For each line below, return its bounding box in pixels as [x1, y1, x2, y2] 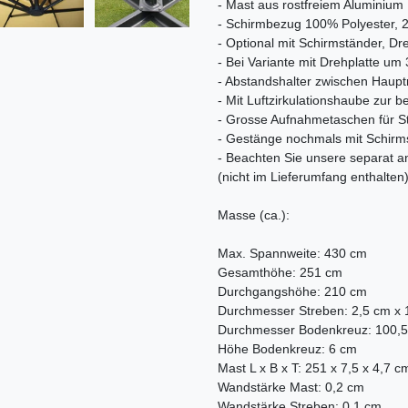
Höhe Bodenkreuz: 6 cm [218, 342, 357, 357]
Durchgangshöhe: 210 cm [218, 284, 367, 300]
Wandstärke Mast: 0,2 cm [218, 380, 364, 395]
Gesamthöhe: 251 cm [218, 265, 342, 280]
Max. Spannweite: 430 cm [218, 246, 367, 261]
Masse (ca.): [218, 208, 290, 223]
